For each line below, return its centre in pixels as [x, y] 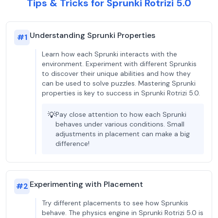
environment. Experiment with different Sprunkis [119, 64]
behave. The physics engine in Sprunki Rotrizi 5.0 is [123, 213]
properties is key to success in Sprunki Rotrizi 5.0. [121, 93]
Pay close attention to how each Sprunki [121, 114]
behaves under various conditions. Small [120, 124]
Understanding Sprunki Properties [92, 35]
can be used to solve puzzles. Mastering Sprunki [119, 83]
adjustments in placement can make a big [123, 134]
